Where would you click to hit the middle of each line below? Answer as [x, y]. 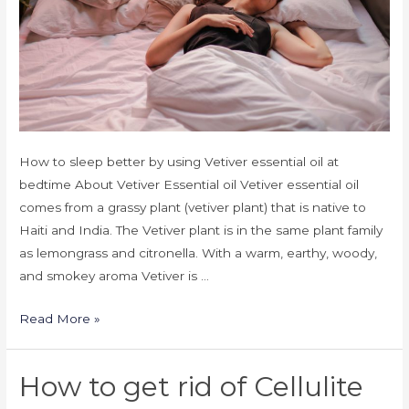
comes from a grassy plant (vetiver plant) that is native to [193, 207]
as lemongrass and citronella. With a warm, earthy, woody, [199, 252]
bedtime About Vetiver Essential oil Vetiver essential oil [189, 184]
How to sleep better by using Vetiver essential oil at [179, 161]
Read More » [60, 318]
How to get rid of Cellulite [192, 386]
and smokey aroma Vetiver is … [115, 275]
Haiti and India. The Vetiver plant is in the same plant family [201, 230]
